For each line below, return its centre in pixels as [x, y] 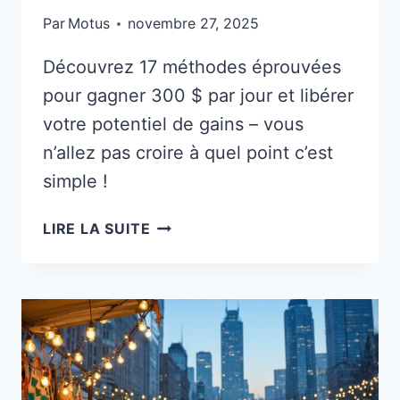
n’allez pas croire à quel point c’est [188, 153]
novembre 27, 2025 [194, 24]
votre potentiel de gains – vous [173, 125]
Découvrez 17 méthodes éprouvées [192, 67]
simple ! [75, 182]
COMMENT [192, 224]
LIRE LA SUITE [97, 229]
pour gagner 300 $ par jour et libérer [198, 96]
